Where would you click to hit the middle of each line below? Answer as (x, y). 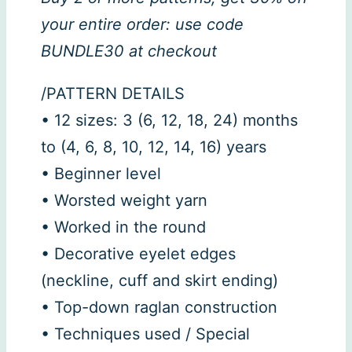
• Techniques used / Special (145, 334)
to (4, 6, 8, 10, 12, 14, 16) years (154, 147)
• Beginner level (101, 173)
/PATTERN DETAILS (113, 93)
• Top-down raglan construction (159, 307)
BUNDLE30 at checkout (129, 51)
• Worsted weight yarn (124, 200)
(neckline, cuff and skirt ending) (159, 280)
